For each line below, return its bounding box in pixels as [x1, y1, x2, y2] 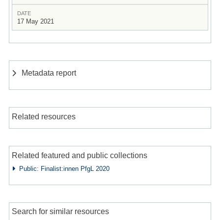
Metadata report [22, 68, 77, 78]
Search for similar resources [11, 207, 109, 216]
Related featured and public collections [11, 150, 147, 160]
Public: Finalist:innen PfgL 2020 [15, 165, 110, 172]
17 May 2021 [17, 18, 54, 26]
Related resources [11, 111, 76, 121]
